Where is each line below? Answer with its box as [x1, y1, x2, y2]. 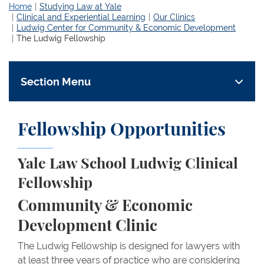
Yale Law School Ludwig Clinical [18, 157, 238, 171]
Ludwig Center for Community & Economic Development [16, 23, 236, 32]
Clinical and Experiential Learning [16, 12, 146, 22]
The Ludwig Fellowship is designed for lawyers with [18, 240, 240, 252]
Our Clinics [153, 12, 195, 22]
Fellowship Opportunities [18, 121, 226, 139]
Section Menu [21, 75, 91, 88]
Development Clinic [18, 219, 157, 234]
